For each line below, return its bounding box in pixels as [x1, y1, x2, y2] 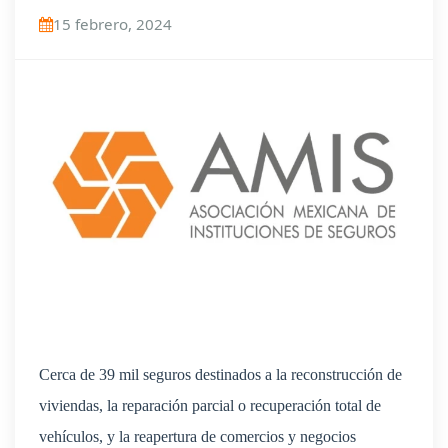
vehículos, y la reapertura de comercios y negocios [39, 428, 356, 446]
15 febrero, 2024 [53, 14, 172, 35]
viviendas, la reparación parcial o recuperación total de [39, 397, 381, 415]
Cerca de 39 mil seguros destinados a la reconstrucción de [39, 366, 402, 384]
